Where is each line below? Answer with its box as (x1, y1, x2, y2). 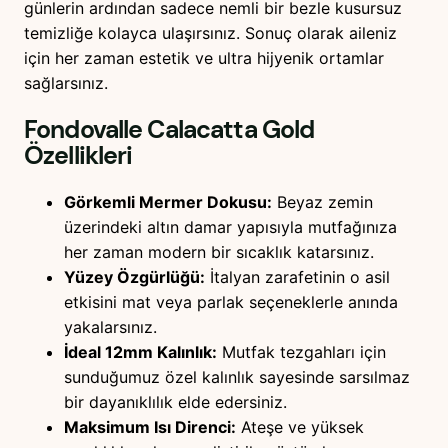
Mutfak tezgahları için (217, 341, 386, 362)
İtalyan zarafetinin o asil (205, 266, 390, 287)
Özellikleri (24, 139, 133, 173)
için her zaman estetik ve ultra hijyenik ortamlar (24, 48, 384, 69)
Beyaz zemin (272, 191, 373, 212)
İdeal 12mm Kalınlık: (64, 341, 217, 362)
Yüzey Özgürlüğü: (64, 266, 205, 287)
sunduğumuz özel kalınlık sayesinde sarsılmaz (64, 366, 410, 387)
